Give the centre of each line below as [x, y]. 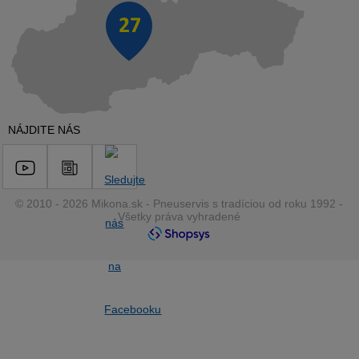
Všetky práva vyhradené [179, 216]
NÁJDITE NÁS [44, 130]
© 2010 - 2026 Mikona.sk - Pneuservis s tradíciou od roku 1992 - [179, 204]
